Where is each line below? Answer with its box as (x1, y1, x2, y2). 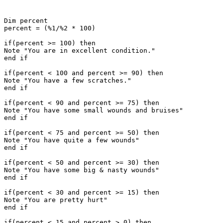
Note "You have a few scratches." (4, 76, 131, 84)
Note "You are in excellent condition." (4, 46, 155, 54)
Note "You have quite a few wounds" (4, 136, 139, 144)
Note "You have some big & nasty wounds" (4, 166, 159, 174)
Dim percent (4, 16, 52, 24)
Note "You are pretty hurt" (4, 196, 108, 204)
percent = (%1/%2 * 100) (4, 24, 96, 32)
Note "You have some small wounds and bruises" (4, 106, 183, 114)
